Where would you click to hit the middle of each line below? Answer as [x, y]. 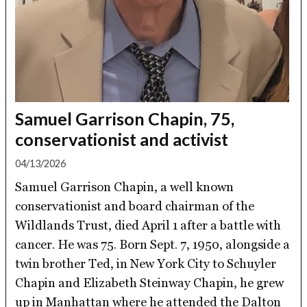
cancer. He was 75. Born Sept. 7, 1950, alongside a [153, 244]
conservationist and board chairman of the [135, 206]
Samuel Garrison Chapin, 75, [125, 118]
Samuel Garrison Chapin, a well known [125, 186]
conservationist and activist [122, 139]
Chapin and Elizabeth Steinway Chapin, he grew [150, 282]
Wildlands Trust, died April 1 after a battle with [148, 225]
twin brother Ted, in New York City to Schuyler [146, 263]
